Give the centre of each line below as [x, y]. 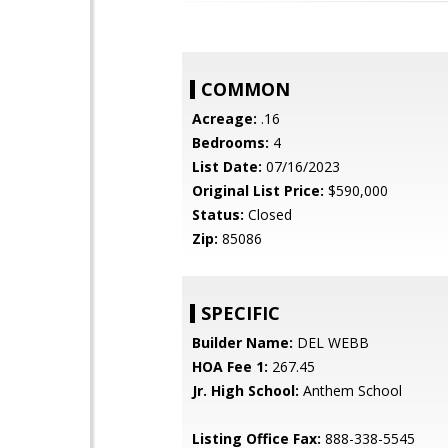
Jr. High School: [245, 390]
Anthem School [350, 390]
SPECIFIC [240, 313]
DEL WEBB [331, 342]
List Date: [227, 166]
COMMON [245, 89]
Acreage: [224, 118]
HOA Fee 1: [230, 366]
